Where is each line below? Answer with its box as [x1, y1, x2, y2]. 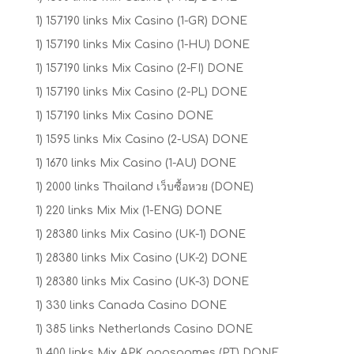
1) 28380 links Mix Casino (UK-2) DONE [35, 251, 247, 264]
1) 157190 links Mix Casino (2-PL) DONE [35, 85, 247, 98]
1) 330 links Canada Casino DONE [35, 299, 227, 311]
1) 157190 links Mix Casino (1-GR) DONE [35, 14, 247, 27]
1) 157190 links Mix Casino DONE [35, 109, 213, 122]
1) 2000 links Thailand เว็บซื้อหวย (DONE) [35, 180, 254, 193]
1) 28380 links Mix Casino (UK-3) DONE [35, 275, 249, 288]
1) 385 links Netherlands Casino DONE [35, 322, 253, 335]
